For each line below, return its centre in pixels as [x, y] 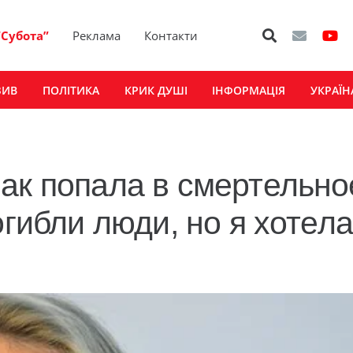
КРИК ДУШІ [156, 90]
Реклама [97, 35]
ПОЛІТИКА [71, 90]
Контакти [171, 35]
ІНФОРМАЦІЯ [249, 90]
